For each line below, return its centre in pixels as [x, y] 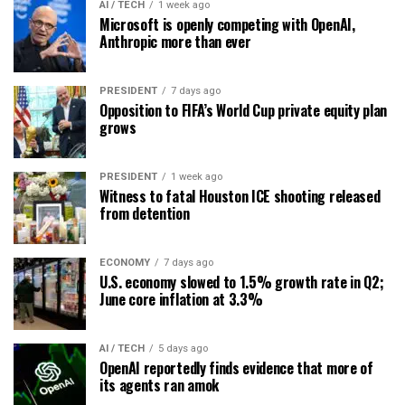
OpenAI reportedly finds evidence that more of [236, 367]
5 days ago [183, 348]
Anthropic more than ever [175, 41]
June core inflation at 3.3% [181, 299]
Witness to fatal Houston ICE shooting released [240, 196]
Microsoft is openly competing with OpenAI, [227, 24]
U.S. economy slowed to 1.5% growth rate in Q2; [242, 282]
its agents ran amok [159, 385]
